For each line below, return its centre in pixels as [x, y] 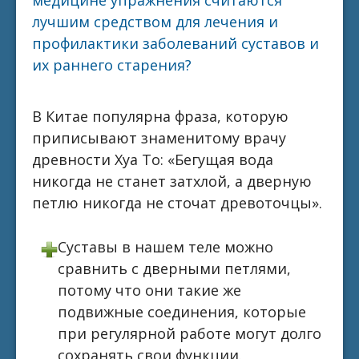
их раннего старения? [112, 65]
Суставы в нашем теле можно [166, 247]
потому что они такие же [150, 290]
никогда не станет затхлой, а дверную [172, 181]
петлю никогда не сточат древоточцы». [177, 202]
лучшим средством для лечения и [155, 21]
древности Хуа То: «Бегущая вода [153, 159]
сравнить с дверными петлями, [175, 269]
